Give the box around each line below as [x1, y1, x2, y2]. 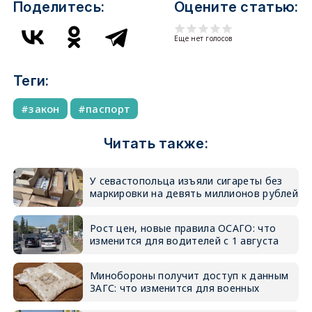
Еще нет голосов [174, 33, 233, 43]
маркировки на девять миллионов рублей [89, 187, 299, 200]
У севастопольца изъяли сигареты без [89, 174, 283, 187]
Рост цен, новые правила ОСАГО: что [89, 221, 276, 235]
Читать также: [104, 135, 208, 152]
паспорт [86, 102, 131, 116]
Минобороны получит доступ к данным [89, 269, 289, 282]
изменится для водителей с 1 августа [89, 234, 279, 247]
